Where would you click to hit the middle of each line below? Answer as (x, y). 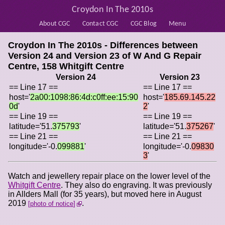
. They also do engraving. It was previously (136, 185)
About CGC (55, 24)
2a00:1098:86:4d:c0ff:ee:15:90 (84, 97)
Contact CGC (100, 24)
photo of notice (52, 203)
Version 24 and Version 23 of (71, 55)
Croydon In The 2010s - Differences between (103, 45)
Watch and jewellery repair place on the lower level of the (109, 176)
